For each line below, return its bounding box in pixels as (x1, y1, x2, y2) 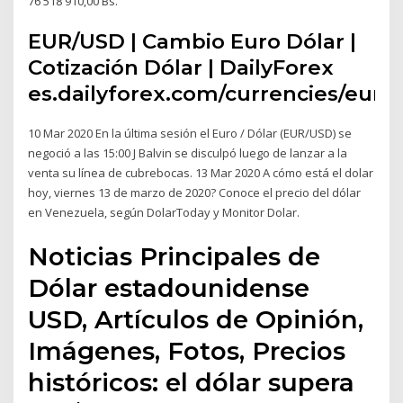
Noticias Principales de (28, 240, 321, 272)
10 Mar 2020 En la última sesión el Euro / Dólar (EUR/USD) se (28, 125, 353, 142)
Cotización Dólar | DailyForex (28, 55, 335, 81)
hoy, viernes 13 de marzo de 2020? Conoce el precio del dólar (28, 184, 362, 201)
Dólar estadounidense (28, 272, 310, 303)
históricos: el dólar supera (28, 366, 355, 398)
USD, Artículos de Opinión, (28, 303, 364, 335)
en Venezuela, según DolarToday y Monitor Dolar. (28, 204, 300, 221)
